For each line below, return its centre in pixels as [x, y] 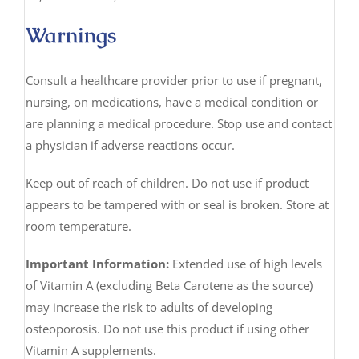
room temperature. [78, 226]
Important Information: [97, 263]
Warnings [71, 35]
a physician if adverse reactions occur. [130, 145]
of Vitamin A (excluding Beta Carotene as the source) [169, 285]
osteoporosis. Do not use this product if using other [167, 328]
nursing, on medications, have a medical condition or [171, 101]
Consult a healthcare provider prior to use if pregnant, [173, 80]
